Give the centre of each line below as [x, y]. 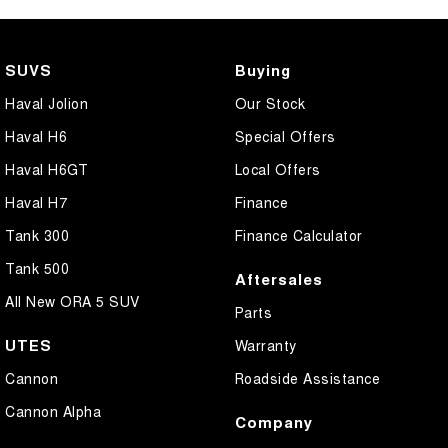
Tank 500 [37, 267]
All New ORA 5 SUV [72, 300]
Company [273, 421]
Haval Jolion [46, 102]
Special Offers [285, 135]
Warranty [265, 344]
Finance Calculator [298, 234]
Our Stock [269, 102]
